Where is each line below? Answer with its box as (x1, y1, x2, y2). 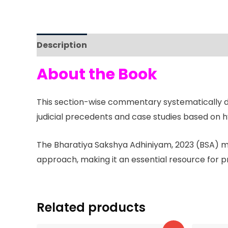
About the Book (37, 64, 157, 85)
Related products (37, 198, 146, 216)
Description (37, 39, 87, 51)
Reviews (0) (95, 39, 146, 51)
